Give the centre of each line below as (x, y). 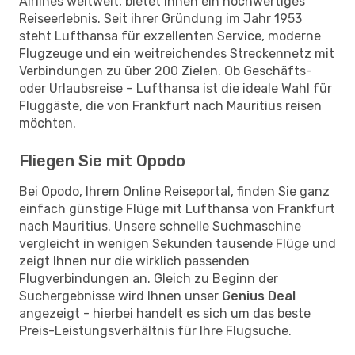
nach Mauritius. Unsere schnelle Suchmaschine (160, 226)
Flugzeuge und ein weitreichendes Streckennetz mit (177, 53)
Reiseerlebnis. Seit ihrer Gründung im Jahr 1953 (160, 18)
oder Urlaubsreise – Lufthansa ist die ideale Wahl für (176, 88)
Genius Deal (259, 296)
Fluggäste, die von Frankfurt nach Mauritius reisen (170, 105)
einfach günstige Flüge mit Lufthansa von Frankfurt (177, 208)
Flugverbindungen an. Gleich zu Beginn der (149, 278)
